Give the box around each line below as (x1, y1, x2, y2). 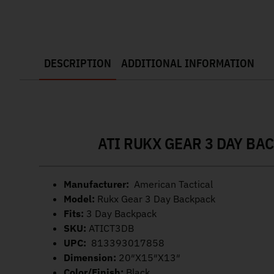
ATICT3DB (86, 222, 134, 235)
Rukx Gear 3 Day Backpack (97, 193, 215, 206)
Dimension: (64, 251, 116, 264)
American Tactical (131, 178, 213, 191)
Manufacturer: (64, 178, 131, 191)
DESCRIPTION (44, 56, 111, 70)
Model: (64, 193, 97, 206)
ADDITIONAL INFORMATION (121, 56, 254, 70)
